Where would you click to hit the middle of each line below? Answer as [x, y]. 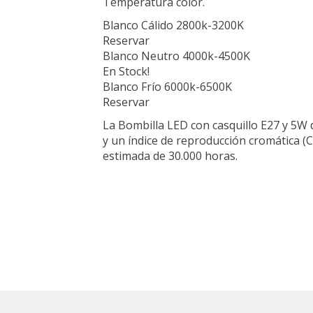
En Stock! [126, 71]
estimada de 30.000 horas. [170, 156]
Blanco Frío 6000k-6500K [167, 87]
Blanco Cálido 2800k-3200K [173, 25]
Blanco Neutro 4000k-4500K [176, 56]
